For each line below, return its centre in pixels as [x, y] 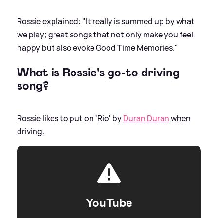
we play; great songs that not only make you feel [105, 34]
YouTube [109, 203]
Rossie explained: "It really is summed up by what [106, 21]
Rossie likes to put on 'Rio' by [70, 118]
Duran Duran [146, 118]
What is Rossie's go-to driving [98, 72]
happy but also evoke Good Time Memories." [98, 47]
